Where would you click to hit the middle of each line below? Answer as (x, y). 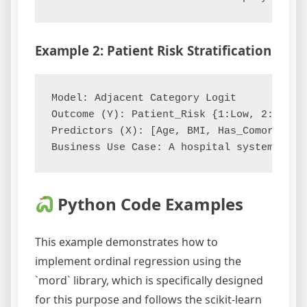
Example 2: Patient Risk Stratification (153, 50)
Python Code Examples (149, 204)
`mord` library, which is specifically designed (149, 281)
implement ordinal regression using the (138, 261)
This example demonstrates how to (126, 242)
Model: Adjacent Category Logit (144, 99)
